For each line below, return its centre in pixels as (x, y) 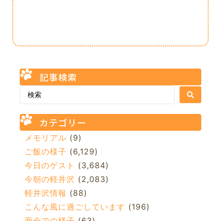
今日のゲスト (50, 166)
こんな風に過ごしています (75, 207)
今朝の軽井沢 (50, 179)
